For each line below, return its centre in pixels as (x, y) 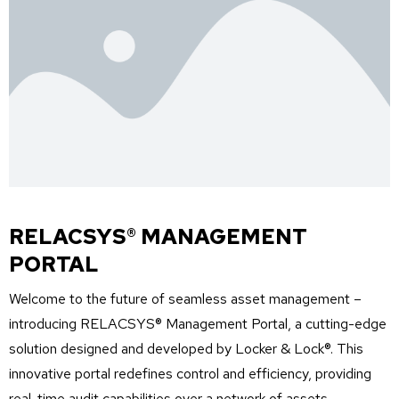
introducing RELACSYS (82, 324)
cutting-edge (346, 324)
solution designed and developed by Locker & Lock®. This (186, 349)
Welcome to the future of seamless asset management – (185, 299)
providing (343, 374)
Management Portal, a (234, 324)
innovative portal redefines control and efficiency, (162, 374)
